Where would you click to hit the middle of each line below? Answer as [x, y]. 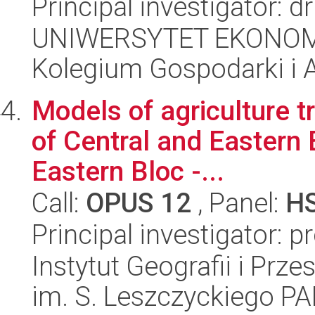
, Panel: [238, 203]
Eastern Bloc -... [128, 171]
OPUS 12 [139, 203]
